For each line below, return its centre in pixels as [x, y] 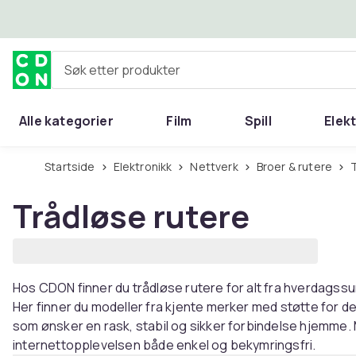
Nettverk [218, 166]
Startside [73, 166]
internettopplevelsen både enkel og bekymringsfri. [164, 345]
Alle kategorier [66, 121]
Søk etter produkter [109, 76]
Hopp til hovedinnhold [103, 18]
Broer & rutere [298, 166]
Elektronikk [146, 166]
